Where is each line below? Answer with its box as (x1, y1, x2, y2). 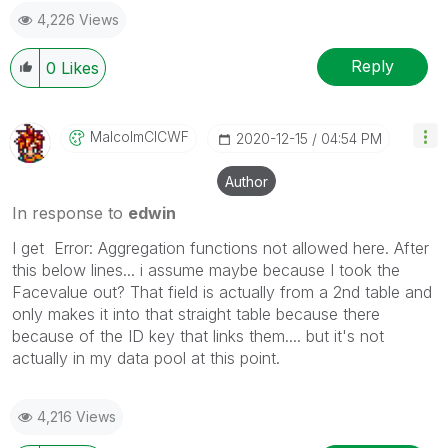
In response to (12, 202, 128, 223)
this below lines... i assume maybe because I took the (12, 259, 400, 280)
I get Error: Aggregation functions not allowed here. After (12, 237, 429, 258)
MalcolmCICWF (90, 127, 189, 145)
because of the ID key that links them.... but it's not (12, 325, 384, 346)
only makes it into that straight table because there (12, 303, 380, 324)
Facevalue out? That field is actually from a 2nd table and (12, 281, 432, 302)
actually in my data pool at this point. (12, 347, 285, 368)
